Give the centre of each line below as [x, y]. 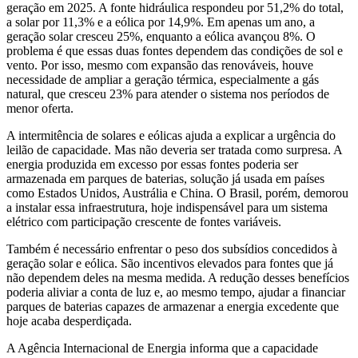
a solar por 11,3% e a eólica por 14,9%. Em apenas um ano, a [161, 22]
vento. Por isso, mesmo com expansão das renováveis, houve [160, 65]
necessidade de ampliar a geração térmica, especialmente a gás [163, 79]
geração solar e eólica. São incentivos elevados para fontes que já [170, 263]
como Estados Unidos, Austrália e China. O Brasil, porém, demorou [177, 193]
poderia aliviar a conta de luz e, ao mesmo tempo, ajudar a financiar [176, 292]
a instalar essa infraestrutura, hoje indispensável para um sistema [167, 207]
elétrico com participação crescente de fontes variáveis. [144, 221]
